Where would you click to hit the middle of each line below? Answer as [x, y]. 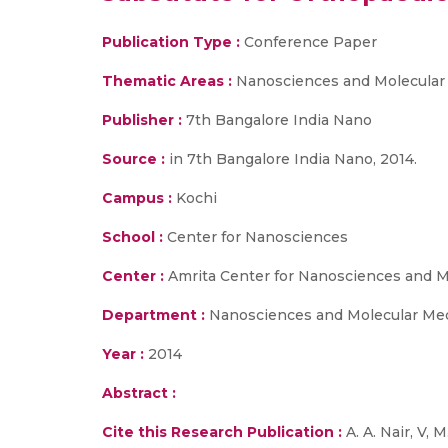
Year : [123, 354]
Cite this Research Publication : [222, 432]
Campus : [137, 198]
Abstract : [139, 393]
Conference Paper [308, 42]
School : [132, 237]
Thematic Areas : [167, 81]
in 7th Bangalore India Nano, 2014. [291, 159]
